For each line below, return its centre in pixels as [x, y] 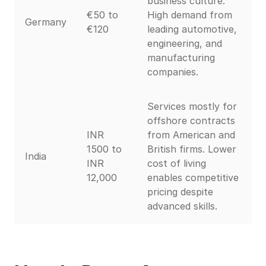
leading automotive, [192, 29]
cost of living [177, 164]
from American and [191, 135]
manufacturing [181, 58]
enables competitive [193, 178]
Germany [46, 22]
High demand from [190, 15]
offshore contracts [191, 121]
